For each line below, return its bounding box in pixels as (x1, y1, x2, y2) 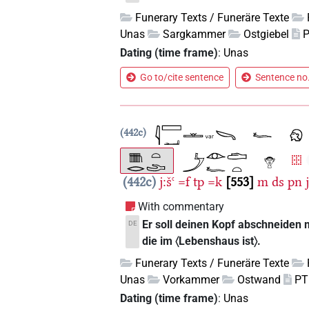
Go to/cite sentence (140, 72, 224, 83)
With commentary (138, 199, 225, 213)
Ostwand (237, 272, 281, 286)
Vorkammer (163, 272, 220, 286)
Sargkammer (163, 28, 226, 41)
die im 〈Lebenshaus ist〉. (141, 234, 261, 248)
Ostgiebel (243, 28, 290, 41)
